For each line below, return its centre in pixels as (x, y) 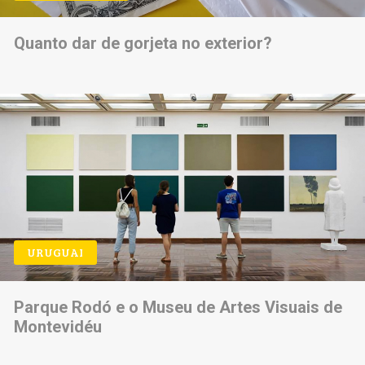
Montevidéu (57, 327)
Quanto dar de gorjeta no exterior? (143, 44)
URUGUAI (55, 253)
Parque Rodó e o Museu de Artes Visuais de (178, 308)
